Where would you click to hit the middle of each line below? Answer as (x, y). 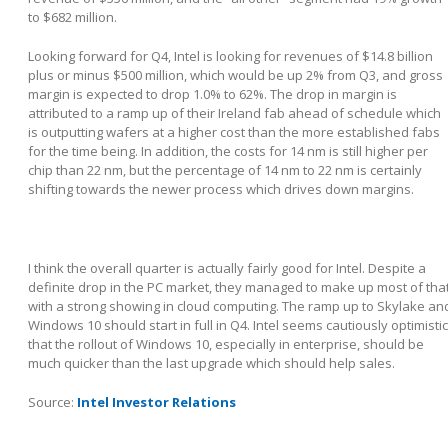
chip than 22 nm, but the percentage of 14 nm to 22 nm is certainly (225, 170)
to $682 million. (72, 17)
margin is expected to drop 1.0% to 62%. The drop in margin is (212, 94)
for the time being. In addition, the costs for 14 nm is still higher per (228, 151)
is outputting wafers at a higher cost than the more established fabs (234, 132)
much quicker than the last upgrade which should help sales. (211, 362)
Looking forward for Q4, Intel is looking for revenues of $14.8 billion (230, 56)
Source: (52, 401)
